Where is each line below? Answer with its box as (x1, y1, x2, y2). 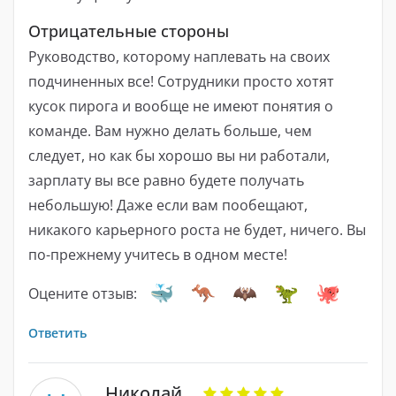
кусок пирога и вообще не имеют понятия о (28, 95, 333, 116)
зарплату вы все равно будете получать (28, 170, 304, 190)
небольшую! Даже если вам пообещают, (28, 194, 308, 215)
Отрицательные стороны (28, 19, 229, 42)
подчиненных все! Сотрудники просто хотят (28, 71, 334, 91)
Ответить (28, 324, 87, 341)
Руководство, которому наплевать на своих (28, 46, 330, 66)
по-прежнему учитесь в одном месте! (28, 244, 287, 264)
